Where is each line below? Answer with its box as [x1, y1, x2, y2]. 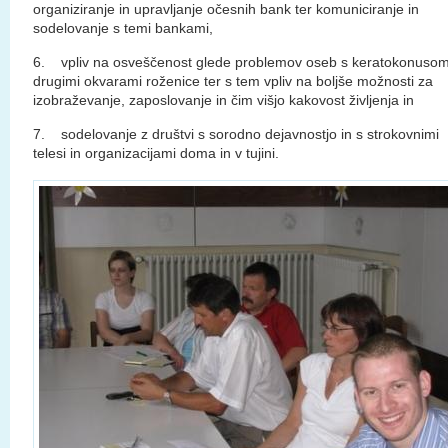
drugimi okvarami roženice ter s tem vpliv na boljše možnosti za [33, 73, 433, 89]
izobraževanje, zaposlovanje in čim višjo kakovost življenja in [33, 92, 414, 108]
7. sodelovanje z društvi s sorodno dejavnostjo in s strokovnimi [33, 126, 439, 142]
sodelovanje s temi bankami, [33, 20, 213, 36]
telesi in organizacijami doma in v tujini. [33, 145, 279, 161]
